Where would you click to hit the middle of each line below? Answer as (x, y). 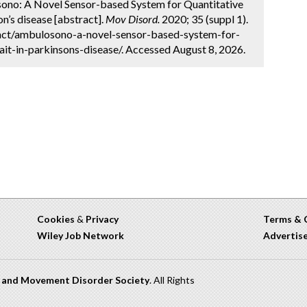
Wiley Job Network (81, 235)
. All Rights (172, 280)
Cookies (56, 219)
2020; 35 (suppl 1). (204, 19)
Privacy (102, 219)
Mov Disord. (133, 19)
